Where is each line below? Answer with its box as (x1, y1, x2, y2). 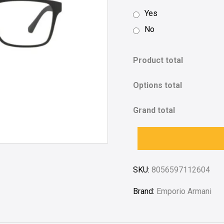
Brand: (133, 186, 157, 196)
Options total (133, 80, 182, 90)
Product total (133, 55, 183, 65)
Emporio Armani (156, 186, 212, 196)
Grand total (133, 105, 175, 115)
